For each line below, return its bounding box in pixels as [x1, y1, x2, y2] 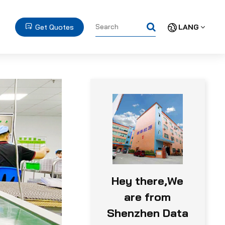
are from [124, 190, 171, 204]
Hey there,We [111, 174, 184, 188]
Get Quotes [35, 22, 74, 32]
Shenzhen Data [106, 206, 188, 220]
